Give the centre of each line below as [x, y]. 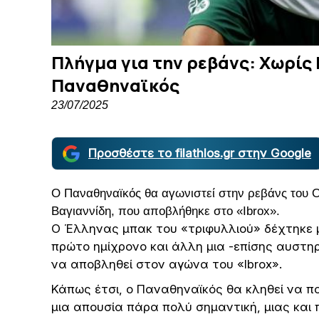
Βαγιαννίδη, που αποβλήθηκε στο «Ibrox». [166, 211]
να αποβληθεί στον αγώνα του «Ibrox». [167, 265]
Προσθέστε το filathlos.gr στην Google [200, 153]
